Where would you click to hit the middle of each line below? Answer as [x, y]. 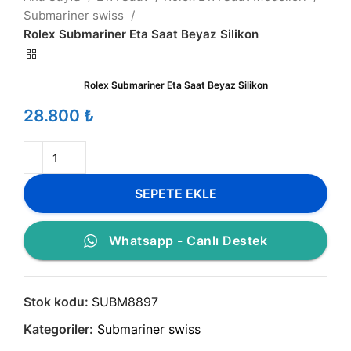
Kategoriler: [58, 329]
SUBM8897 [125, 302]
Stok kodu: [58, 302]
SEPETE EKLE [175, 193]
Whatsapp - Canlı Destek [188, 241]
